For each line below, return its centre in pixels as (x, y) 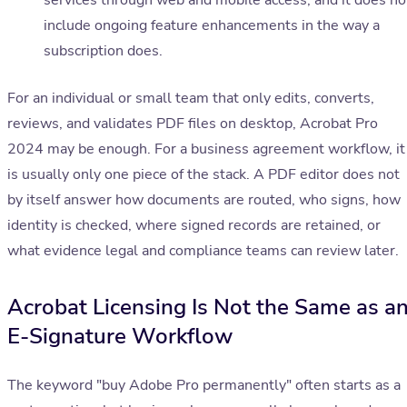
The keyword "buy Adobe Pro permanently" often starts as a (204, 386)
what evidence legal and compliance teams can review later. (203, 251)
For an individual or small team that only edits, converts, (191, 99)
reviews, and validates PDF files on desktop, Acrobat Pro (193, 124)
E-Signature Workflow (120, 337)
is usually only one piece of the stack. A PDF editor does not (203, 175)
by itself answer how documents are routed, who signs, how (204, 200)
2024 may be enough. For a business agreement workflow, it (206, 149)
